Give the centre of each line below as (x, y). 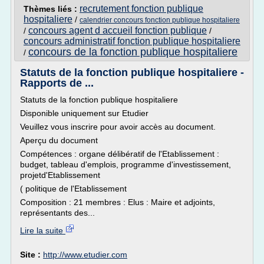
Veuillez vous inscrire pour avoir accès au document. (118, 127)
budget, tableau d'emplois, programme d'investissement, (126, 164)
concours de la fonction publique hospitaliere (133, 52)
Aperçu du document (59, 140)
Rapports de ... (57, 83)
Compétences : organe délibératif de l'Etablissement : (120, 154)
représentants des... (57, 213)
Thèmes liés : (52, 9)
